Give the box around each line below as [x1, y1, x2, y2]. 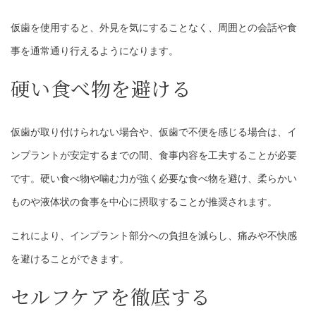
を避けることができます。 [11, 253, 129, 265]
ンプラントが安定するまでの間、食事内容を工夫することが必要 [11, 150, 297, 162]
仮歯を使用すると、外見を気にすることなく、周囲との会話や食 [11, 22, 297, 34]
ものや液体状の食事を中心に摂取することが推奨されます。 [11, 196, 277, 208]
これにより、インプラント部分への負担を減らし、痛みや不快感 [11, 230, 297, 242]
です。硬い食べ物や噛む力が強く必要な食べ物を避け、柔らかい [11, 173, 297, 185]
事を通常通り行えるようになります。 [11, 45, 178, 57]
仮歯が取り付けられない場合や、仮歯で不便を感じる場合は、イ [11, 126, 297, 138]
